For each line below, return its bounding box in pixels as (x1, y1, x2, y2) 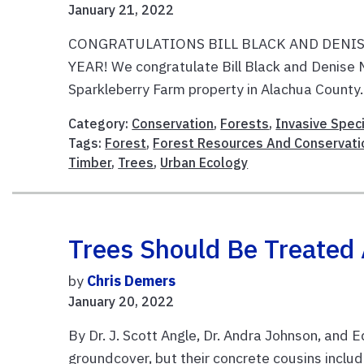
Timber (68, 154, 112, 171)
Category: (68, 115, 132, 132)
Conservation (132, 115, 214, 132)
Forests (220, 115, 270, 132)
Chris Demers (87, 271, 176, 290)
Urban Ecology (160, 154, 249, 171)
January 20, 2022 (68, 292, 175, 310)
